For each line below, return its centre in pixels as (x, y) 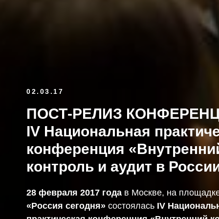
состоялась (131, 206)
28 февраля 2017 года (74, 192)
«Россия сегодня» (66, 206)
